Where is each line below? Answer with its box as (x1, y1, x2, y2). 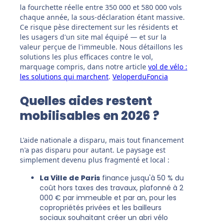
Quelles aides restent (20, 93, 152, 110)
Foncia (147, 72, 168, 82)
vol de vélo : (148, 62, 187, 72)
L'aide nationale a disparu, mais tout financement (20, 135, 184, 145)
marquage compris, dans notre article (20, 62, 148, 72)
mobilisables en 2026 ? (20, 108, 159, 124)
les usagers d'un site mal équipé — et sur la (20, 32, 166, 42)
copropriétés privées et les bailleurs (40, 203, 162, 213)
